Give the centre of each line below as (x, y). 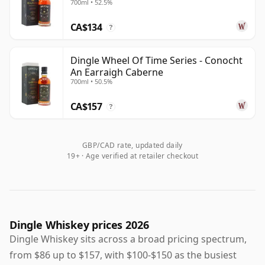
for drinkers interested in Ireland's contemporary (120, 13)
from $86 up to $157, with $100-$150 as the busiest (123, 255)
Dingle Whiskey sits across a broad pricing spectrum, (128, 239)
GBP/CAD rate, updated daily (132, 145)
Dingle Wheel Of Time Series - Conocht (156, 60)
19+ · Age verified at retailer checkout (132, 156)
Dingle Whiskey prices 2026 (79, 224)
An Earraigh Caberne (117, 72)
